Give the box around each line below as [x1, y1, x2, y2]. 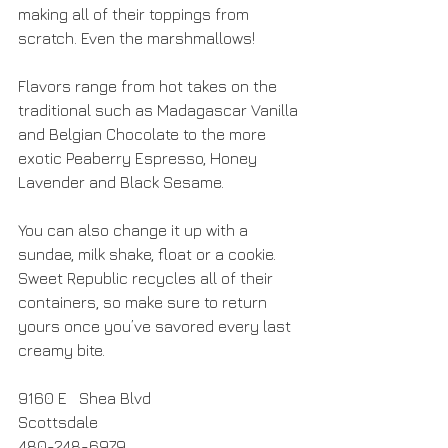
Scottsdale [18, 413, 98, 431]
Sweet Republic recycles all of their [18, 269, 277, 287]
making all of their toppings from [18, 5, 253, 23]
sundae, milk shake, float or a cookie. [18, 245, 280, 263]
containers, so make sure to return [18, 293, 271, 311]
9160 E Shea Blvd [18, 389, 151, 407]
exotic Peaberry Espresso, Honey [18, 149, 261, 167]
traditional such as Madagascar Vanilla [18, 101, 302, 119]
